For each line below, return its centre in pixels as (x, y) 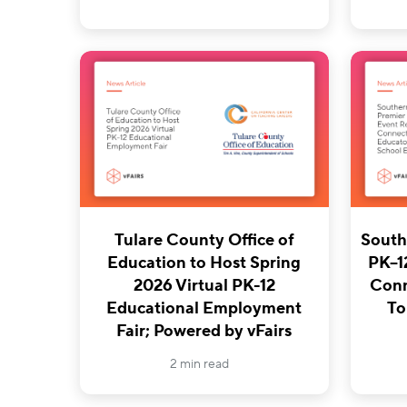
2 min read (200, 365)
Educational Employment (204, 309)
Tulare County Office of (204, 241)
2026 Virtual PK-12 (204, 286)
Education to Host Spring (204, 263)
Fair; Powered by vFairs (204, 332)
